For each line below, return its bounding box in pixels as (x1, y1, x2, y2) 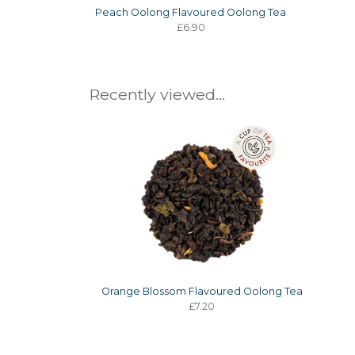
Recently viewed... (89, 85, 225, 105)
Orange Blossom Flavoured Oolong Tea (101, 284, 303, 297)
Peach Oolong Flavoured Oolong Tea (95, 6, 287, 19)
